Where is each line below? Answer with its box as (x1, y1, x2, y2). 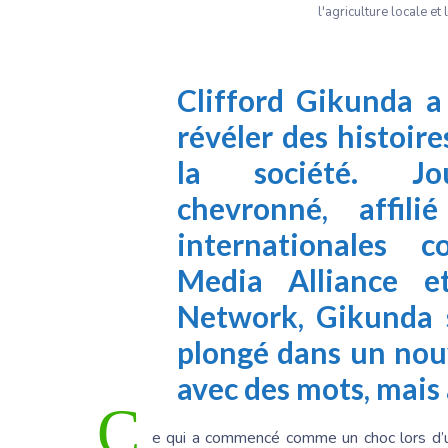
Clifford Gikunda (177, 82, 414, 119)
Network (177, 298, 298, 335)
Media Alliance (177, 262, 399, 299)
